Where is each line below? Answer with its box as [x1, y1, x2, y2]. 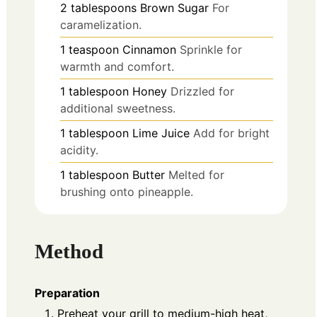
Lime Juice [132, 125, 190, 140]
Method [35, 240, 103, 263]
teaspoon [69, 42, 119, 57]
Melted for [168, 167, 224, 182]
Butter [132, 167, 165, 182]
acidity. [60, 142, 98, 157]
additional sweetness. [60, 100, 175, 115]
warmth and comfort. [60, 59, 174, 74]
